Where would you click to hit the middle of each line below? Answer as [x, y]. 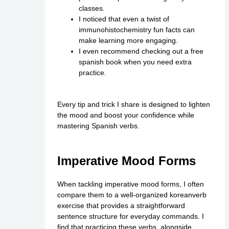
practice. [92, 72]
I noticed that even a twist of [124, 19]
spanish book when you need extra [135, 62]
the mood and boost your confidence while [125, 115]
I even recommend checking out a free [141, 51]
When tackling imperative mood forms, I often [130, 184]
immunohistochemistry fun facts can [136, 29]
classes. [91, 8]
